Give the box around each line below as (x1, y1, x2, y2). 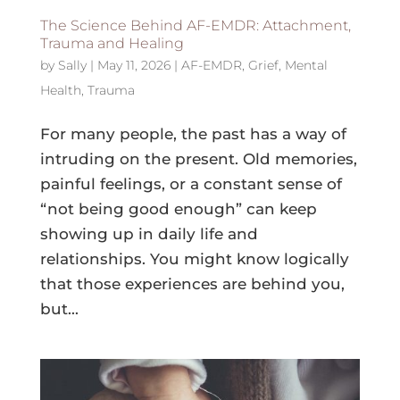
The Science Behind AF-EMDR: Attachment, (39, 16, 351, 34)
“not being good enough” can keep (39, 199, 317, 218)
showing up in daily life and (39, 224, 258, 243)
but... (39, 299, 79, 318)
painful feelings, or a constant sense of (39, 174, 342, 193)
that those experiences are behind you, (39, 274, 345, 293)
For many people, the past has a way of (39, 124, 346, 143)
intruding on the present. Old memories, (39, 149, 357, 168)
